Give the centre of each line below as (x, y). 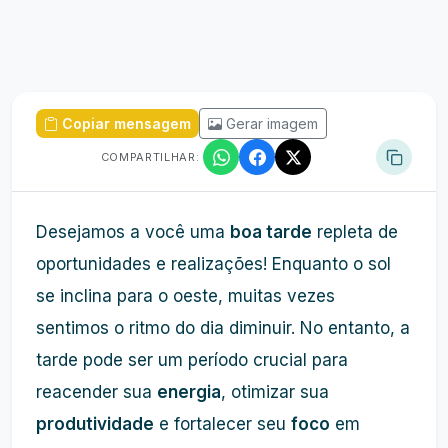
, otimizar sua (275, 392)
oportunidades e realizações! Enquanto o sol (213, 264)
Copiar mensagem (126, 123)
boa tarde (271, 232)
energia (189, 392)
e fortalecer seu (222, 424)
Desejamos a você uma (133, 232)
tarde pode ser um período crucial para (192, 360)
